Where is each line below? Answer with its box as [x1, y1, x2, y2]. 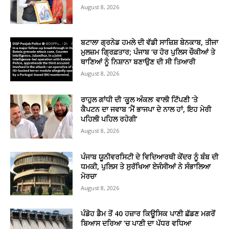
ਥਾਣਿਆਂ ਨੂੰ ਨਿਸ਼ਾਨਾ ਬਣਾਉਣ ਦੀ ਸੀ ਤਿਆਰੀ [81, 57, 196, 67]
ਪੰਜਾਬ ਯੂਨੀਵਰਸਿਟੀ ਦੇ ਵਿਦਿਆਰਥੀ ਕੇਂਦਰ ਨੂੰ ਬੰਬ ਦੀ [81, 151, 219, 162]
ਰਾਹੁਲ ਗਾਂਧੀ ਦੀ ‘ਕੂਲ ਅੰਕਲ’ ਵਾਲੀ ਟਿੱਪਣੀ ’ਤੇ [81, 95, 198, 105]
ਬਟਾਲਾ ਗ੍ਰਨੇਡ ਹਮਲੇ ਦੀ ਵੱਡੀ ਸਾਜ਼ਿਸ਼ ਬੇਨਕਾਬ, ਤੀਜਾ [81, 37, 219, 48]
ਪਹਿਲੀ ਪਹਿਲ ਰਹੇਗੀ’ [81, 114, 138, 124]
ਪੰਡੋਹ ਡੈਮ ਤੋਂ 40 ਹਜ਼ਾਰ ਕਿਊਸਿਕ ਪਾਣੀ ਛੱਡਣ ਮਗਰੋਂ [81, 209, 216, 219]
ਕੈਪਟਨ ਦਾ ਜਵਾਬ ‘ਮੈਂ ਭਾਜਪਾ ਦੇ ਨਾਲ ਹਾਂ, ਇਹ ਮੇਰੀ [81, 104, 212, 114]
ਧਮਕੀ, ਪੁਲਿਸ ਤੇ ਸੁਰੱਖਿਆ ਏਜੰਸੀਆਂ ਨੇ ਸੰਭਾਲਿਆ [81, 161, 211, 171]
